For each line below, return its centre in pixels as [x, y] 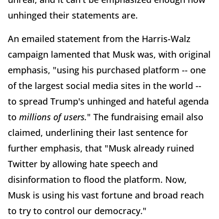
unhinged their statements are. [73, 15]
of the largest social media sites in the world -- [105, 85]
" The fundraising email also [145, 117]
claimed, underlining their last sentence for [98, 132]
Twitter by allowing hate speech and [83, 164]
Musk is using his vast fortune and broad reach [106, 195]
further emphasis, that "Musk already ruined [101, 148]
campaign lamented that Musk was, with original [109, 54]
